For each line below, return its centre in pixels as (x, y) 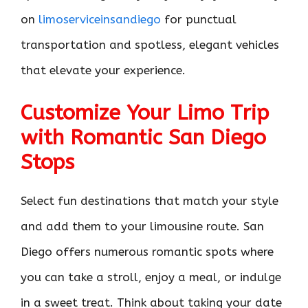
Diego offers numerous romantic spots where (147, 252)
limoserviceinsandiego (100, 19)
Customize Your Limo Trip (145, 113)
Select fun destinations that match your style (150, 201)
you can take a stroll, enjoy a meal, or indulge (151, 277)
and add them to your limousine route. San (142, 227)
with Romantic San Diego (143, 138)
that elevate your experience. (103, 70)
